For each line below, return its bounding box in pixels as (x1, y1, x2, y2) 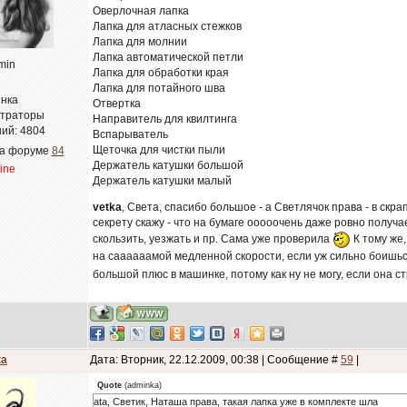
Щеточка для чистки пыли (93, 144, 225, 156)
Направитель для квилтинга (93, 113, 237, 125)
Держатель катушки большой (93, 159, 243, 172)
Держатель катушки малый (93, 174, 232, 187)
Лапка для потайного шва (93, 82, 225, 94)
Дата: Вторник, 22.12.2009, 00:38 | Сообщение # (90, 353, 341, 366)
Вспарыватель (93, 128, 168, 141)
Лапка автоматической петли (93, 51, 243, 64)
